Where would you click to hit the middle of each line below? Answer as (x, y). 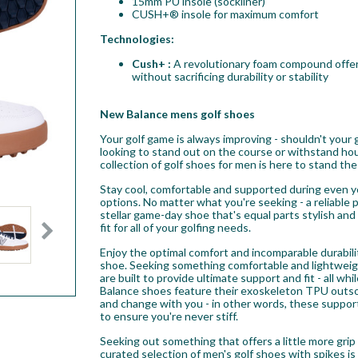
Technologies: (137, 38)
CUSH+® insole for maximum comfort (225, 14)
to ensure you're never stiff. (169, 316)
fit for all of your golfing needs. (175, 227)
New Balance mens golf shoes (177, 113)
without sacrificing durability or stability (230, 76)
